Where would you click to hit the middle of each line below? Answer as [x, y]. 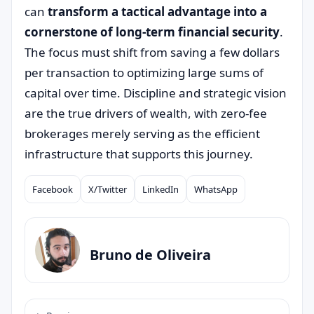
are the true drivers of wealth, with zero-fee [146, 113]
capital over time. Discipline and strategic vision [156, 93]
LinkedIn [161, 189]
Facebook [53, 189]
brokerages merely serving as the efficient [142, 134]
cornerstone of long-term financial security [152, 32]
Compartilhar [61, 198]
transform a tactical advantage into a [157, 12]
